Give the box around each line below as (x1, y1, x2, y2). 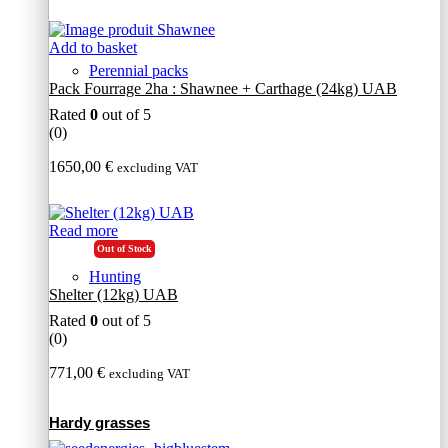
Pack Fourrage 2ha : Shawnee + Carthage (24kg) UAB (49, 80, 397, 98)
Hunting (89, 268, 141, 286)
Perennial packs (89, 62, 188, 80)
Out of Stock (97, 243, 152, 255)
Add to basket (49, 39, 137, 57)
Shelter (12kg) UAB (49, 286, 178, 304)
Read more (49, 222, 118, 240)
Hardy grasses (49, 414, 150, 432)
